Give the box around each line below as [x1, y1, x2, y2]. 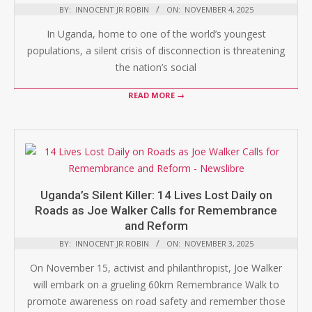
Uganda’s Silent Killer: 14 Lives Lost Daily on [40, 188, 272, 202]
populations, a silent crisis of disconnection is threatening [27, 44, 285, 57]
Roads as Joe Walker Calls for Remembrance [35, 203, 277, 217]
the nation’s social [116, 61, 196, 74]
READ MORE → [127, 90, 185, 100]
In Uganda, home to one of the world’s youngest [46, 27, 266, 40]
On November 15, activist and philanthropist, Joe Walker [30, 261, 282, 274]
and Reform [124, 219, 188, 233]
